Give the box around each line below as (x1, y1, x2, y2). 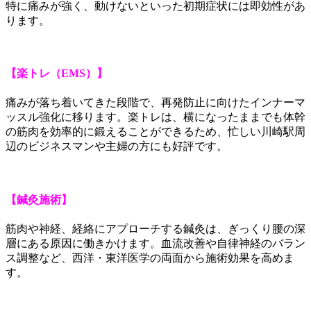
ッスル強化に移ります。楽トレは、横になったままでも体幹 (6, 111, 305, 124)
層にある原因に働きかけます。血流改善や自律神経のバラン (6, 237, 305, 249)
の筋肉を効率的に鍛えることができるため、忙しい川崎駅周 (6, 126, 305, 138)
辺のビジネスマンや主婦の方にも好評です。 (6, 140, 228, 153)
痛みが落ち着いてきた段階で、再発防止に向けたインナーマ (6, 96, 305, 109)
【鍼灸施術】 (6, 193, 72, 205)
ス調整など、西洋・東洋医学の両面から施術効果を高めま (6, 251, 294, 264)
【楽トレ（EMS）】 (6, 67, 108, 80)
